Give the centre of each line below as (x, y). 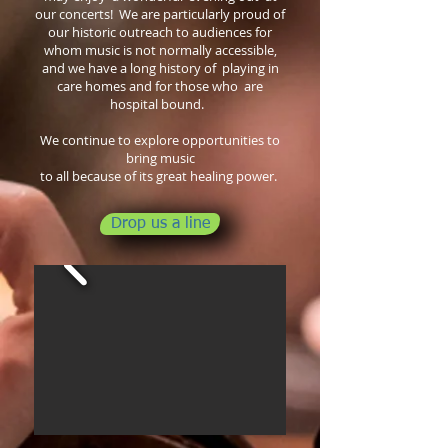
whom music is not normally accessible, (160, 50)
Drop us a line (160, 224)
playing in (248, 68)
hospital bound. (160, 104)
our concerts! (75, 14)
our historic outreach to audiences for (160, 32)
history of (188, 68)
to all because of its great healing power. (160, 176)
